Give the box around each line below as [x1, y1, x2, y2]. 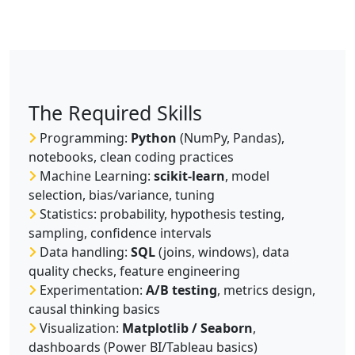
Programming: [36, 129, 131, 147]
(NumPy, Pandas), [177, 129, 284, 147]
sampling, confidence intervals [29, 224, 212, 242]
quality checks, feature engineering [29, 262, 240, 281]
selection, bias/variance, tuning [29, 186, 215, 204]
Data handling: [36, 243, 131, 261]
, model [225, 167, 269, 185]
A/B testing [146, 281, 217, 300]
